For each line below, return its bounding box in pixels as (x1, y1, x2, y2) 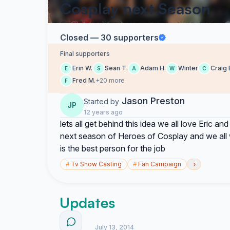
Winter (178, 64, 198, 72)
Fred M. (72, 76, 95, 84)
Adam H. (140, 64, 166, 72)
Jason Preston (122, 95, 185, 106)
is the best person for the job (60, 143, 165, 154)
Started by (84, 97, 119, 106)
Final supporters (60, 50, 110, 57)
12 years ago (84, 108, 123, 116)
